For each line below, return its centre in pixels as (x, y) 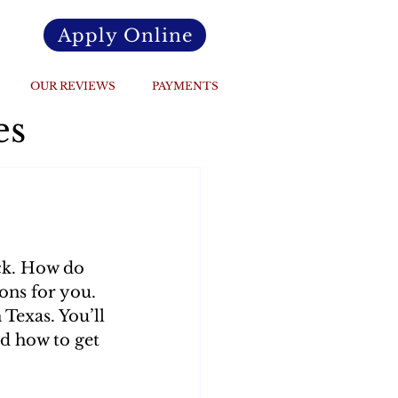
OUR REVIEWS (73, 86)
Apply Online (125, 35)
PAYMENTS (185, 86)
